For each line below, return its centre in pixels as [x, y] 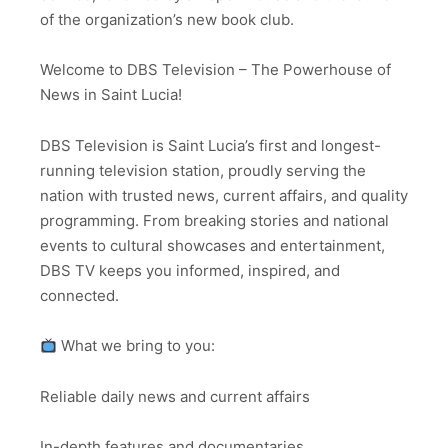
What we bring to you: [136, 346]
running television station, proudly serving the [203, 170]
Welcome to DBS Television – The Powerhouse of [215, 70]
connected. [79, 295]
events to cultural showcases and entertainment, [212, 245]
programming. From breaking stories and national [214, 220]
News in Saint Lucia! [111, 95]
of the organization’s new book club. [167, 19]
